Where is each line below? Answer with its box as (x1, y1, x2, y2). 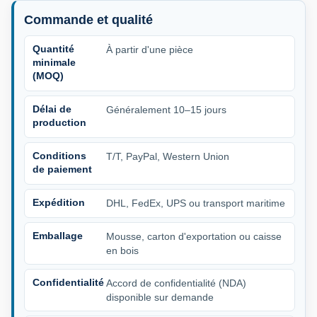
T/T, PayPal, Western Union (106, 151, 229, 163)
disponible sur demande (106, 292, 214, 304)
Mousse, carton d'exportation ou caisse (106, 231, 282, 243)
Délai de (33, 103, 71, 115)
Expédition (33, 197, 85, 209)
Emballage (33, 230, 83, 242)
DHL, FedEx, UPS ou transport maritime (106, 197, 285, 209)
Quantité (33, 43, 74, 55)
